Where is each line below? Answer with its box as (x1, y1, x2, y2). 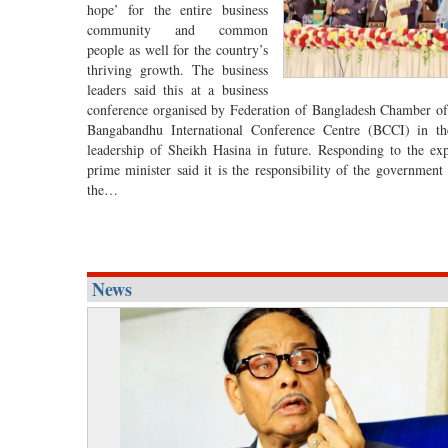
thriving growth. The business (87, 59, 268, 79)
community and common (87, 19, 268, 39)
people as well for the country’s (87, 39, 268, 59)
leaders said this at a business (87, 79, 268, 99)
